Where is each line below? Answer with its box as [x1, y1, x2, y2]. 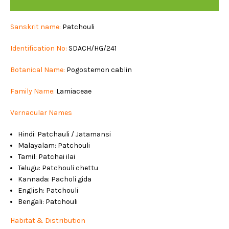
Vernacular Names [10, 108, 72, 117]
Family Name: [10, 87, 56, 96]
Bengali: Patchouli [18, 197, 78, 206]
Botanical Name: [10, 65, 65, 74]
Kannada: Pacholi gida [18, 175, 91, 184]
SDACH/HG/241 [67, 44, 117, 53]
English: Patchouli [18, 186, 78, 195]
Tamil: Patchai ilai [18, 152, 75, 161]
